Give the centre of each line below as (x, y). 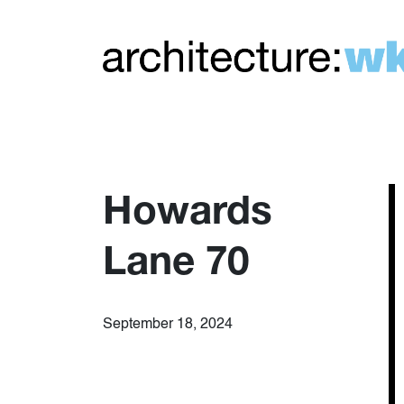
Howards (188, 209)
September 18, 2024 (168, 325)
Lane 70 (176, 260)
